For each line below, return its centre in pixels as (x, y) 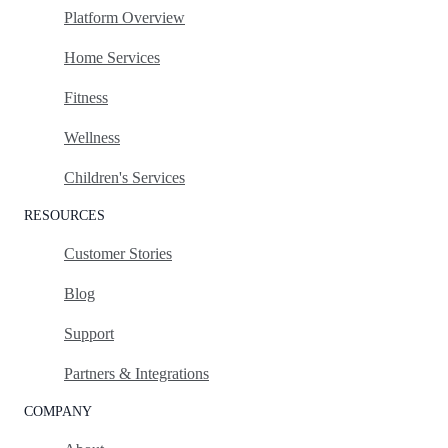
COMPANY (58, 411)
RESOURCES (64, 215)
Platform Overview (124, 17)
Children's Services (124, 177)
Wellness (92, 137)
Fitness (86, 97)
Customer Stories (118, 253)
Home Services (112, 57)
